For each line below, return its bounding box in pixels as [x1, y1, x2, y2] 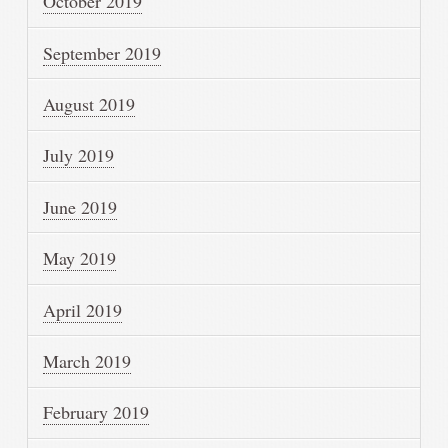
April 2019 [43, 297, 123, 322]
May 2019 [43, 246, 117, 271]
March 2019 [43, 348, 132, 373]
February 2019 [43, 400, 150, 425]
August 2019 [43, 92, 136, 117]
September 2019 [43, 40, 162, 65]
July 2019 [43, 143, 115, 168]
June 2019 [43, 194, 118, 219]
